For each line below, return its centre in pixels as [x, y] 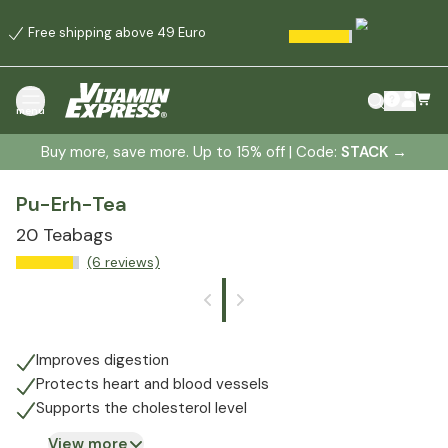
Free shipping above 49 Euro [117, 32]
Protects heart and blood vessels [152, 384]
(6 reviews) [123, 262]
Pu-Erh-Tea [71, 204]
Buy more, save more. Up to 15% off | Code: [191, 152]
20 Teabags [64, 235]
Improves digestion [102, 360]
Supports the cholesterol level [141, 408]
